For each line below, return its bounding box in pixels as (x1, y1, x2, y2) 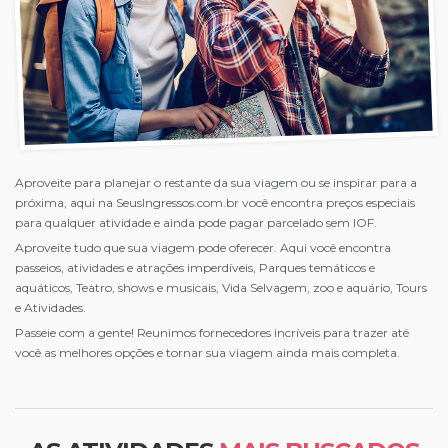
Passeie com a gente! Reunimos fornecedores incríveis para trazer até (15, 324, 409, 340)
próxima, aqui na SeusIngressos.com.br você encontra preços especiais (15, 194, 415, 210)
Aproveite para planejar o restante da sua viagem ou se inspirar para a (15, 174, 417, 190)
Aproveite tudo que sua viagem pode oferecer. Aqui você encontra (15, 239, 391, 255)
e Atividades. (15, 299, 86, 315)
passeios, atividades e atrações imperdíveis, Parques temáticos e (15, 259, 375, 275)
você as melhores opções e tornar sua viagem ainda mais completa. (15, 344, 400, 360)
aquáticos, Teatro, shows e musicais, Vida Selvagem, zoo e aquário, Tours (15, 279, 427, 295)
